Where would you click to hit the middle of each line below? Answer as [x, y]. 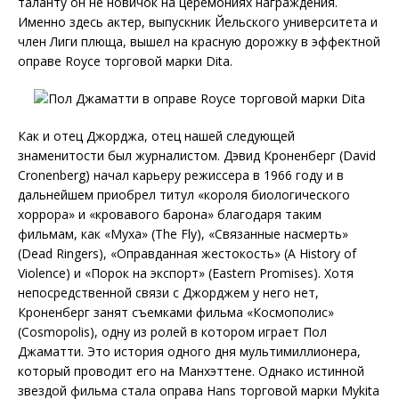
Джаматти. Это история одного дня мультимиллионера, [189, 352]
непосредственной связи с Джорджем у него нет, [168, 293]
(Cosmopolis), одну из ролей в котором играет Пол [172, 332]
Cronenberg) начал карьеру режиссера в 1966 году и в [181, 175]
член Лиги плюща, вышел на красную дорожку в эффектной [199, 42]
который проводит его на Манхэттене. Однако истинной [191, 371]
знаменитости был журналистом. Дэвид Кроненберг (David [197, 156]
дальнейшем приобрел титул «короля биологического [184, 195]
